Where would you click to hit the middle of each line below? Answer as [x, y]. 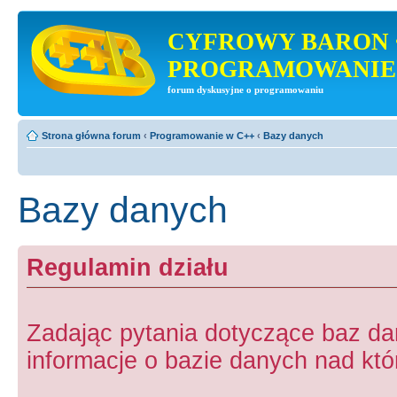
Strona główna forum [91, 135]
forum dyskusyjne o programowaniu [245, 90]
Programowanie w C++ [202, 135]
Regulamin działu [128, 268]
